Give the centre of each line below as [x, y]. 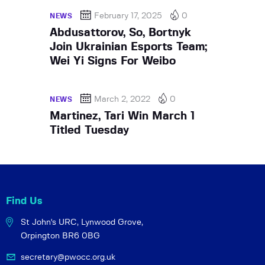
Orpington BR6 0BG [61, 236]
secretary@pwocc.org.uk [68, 257]
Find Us [24, 201]
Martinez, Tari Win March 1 [122, 116]
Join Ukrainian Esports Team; [128, 47]
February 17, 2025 [128, 16]
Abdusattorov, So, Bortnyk [120, 33]
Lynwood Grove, [111, 222]
